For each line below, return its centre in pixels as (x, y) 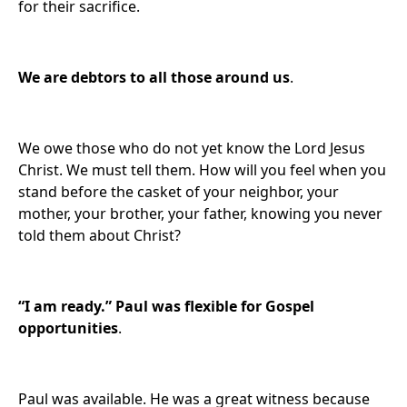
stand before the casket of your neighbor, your (179, 192)
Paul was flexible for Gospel (215, 306)
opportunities (68, 328)
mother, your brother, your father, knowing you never (200, 213)
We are (43, 77)
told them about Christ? (99, 235)
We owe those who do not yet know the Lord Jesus (192, 148)
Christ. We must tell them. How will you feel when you (202, 170)
